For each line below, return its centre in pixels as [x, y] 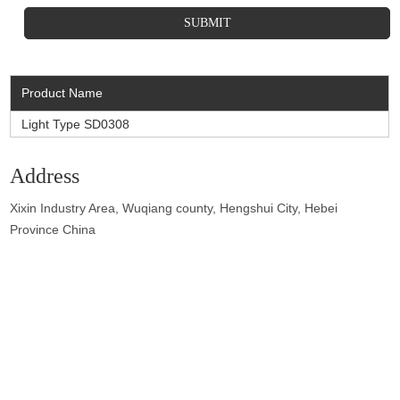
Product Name [62, 93]
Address [45, 176]
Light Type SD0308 [76, 125]
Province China [53, 230]
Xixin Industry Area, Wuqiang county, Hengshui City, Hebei [174, 208]
